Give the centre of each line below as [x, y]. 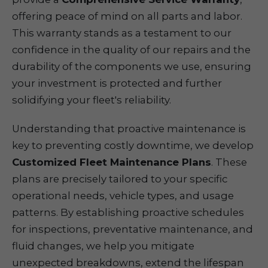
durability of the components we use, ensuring [132, 66]
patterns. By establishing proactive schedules [128, 212]
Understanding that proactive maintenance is [129, 129]
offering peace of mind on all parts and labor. [127, 16]
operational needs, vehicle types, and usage [123, 196]
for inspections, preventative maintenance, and [133, 229]
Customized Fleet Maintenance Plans [112, 162]
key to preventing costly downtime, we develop [133, 145]
